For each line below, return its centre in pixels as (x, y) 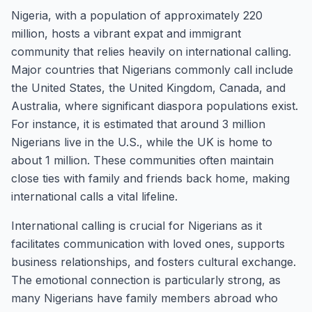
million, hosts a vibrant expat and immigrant (126, 33)
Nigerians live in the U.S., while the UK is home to (142, 142)
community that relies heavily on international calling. (151, 52)
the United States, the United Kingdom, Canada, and (148, 88)
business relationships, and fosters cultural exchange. (154, 262)
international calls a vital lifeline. (94, 196)
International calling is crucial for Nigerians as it (136, 226)
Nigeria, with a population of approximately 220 (137, 15)
